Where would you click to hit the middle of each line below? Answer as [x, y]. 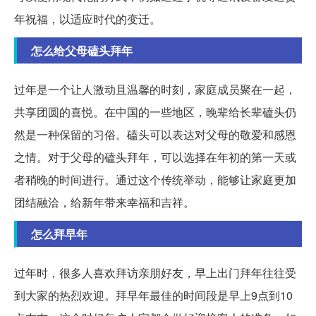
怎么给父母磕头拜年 [82, 51]
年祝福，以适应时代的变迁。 [87, 19]
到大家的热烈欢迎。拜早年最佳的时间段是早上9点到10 [153, 296]
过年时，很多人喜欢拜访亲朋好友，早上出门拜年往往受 [155, 273]
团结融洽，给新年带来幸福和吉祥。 [104, 202]
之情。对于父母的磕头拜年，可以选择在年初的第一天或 [155, 157]
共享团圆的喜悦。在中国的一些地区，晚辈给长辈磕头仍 [155, 112]
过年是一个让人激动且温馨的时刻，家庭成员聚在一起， [155, 90]
